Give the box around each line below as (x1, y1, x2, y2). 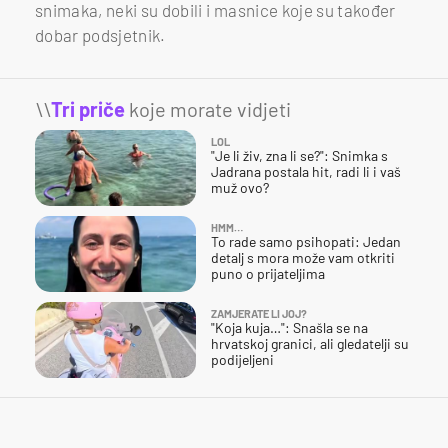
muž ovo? (211, 178, 269, 196)
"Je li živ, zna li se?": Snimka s (211, 146, 388, 164)
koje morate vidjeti (125, 96, 291, 121)
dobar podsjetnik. (35, 24, 166, 45)
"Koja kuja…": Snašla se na (211, 318, 368, 336)
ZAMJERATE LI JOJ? (211, 306, 307, 320)
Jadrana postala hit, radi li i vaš (211, 162, 401, 180)
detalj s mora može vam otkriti (211, 248, 395, 266)
